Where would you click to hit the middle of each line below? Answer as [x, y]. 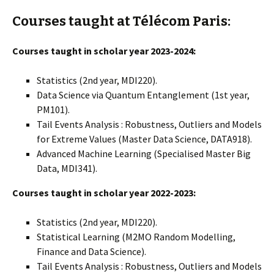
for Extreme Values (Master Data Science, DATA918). [144, 139]
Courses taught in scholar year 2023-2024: [104, 51]
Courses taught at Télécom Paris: [121, 21]
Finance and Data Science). [91, 251]
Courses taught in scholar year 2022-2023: [104, 193]
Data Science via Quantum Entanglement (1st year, [143, 95]
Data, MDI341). [67, 168]
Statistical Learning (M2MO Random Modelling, [136, 237]
